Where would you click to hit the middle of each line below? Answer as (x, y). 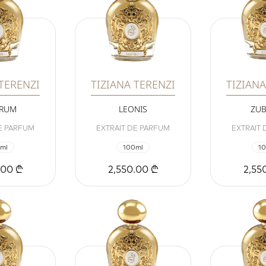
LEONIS (133, 109)
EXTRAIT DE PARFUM (133, 128)
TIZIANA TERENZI (133, 85)
